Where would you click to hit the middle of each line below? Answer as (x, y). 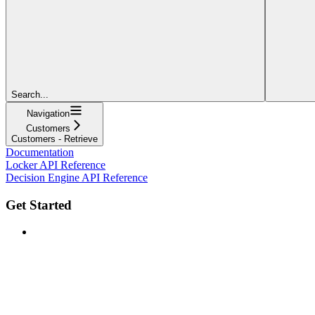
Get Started (39, 205)
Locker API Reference (56, 165)
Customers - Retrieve (54, 139)
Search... (30, 94)
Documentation (40, 152)
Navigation (48, 113)
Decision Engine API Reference (77, 177)
